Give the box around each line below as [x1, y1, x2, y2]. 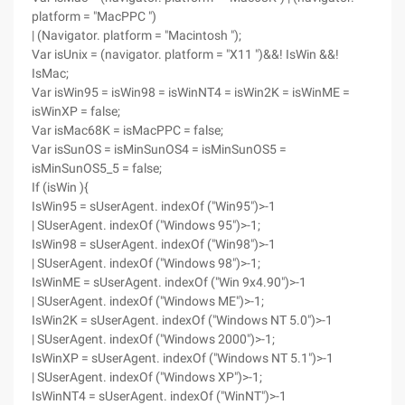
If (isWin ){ [32, 180, 89, 194]
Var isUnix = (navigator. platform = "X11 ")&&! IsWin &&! [32, 47, 339, 61]
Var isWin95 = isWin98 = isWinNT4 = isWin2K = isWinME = [32, 85, 350, 99]
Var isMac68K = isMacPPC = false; [32, 123, 223, 137]
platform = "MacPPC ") [32, 9, 156, 24]
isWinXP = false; [32, 104, 120, 118]
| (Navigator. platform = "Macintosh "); [32, 28, 241, 42]
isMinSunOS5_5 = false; [32, 161, 162, 175]
